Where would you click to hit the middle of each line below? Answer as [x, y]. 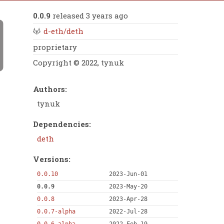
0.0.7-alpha [56, 212]
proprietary [55, 47]
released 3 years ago [89, 16]
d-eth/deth [63, 31]
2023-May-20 [128, 187]
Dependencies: [62, 124]
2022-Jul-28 [128, 212]
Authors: [50, 89]
